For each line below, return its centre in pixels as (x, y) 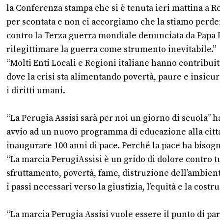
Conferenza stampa (54, 8)
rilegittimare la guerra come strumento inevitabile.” (111, 49)
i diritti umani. (36, 91)
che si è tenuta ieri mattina (149, 8)
